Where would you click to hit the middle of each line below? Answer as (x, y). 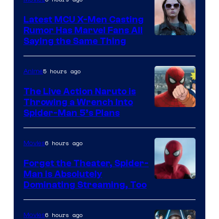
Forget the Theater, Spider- (86, 163)
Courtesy (173, 200)
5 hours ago (62, 71)
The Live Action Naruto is (80, 91)
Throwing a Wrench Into (78, 102)
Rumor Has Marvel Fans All (83, 30)
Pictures (171, 18)
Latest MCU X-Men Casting (84, 19)
